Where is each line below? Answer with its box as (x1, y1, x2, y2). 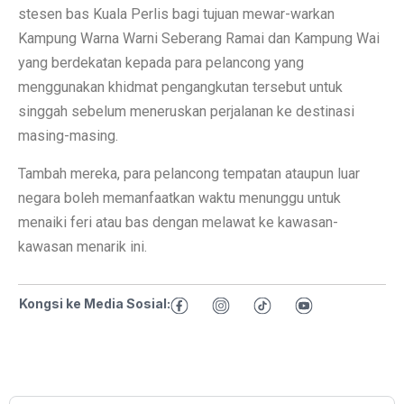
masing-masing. (18, 126, 118, 144)
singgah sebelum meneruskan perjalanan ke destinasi (18, 102, 354, 120)
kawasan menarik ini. (18, 237, 147, 255)
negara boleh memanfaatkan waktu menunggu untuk (18, 188, 341, 207)
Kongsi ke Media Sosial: (19, 295, 170, 311)
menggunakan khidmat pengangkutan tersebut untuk (18, 78, 343, 96)
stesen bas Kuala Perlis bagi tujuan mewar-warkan (18, 5, 335, 23)
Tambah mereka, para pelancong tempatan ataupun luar (18, 164, 360, 182)
